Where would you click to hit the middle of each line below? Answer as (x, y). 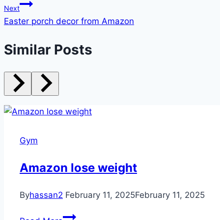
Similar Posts (48, 50)
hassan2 (46, 195)
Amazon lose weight (78, 167)
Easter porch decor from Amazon (69, 21)
